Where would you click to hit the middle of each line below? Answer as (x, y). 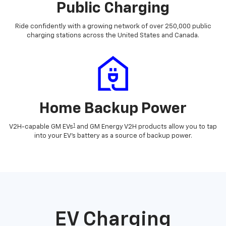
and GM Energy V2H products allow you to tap (146, 127)
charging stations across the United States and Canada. (113, 36)
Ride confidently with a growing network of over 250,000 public (113, 27)
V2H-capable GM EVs (41, 127)
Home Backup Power (113, 109)
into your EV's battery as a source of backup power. (113, 136)
